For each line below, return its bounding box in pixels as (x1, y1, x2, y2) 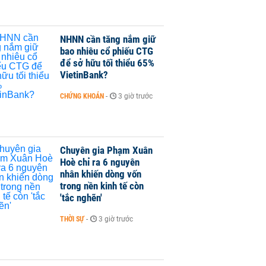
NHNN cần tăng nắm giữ (60, 33, 156, 45)
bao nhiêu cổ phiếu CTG (60, 45, 153, 57)
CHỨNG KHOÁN (60, 92, 104, 100)
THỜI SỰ (60, 215, 84, 223)
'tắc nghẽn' (60, 192, 102, 204)
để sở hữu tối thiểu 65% (60, 57, 154, 69)
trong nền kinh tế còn (60, 180, 144, 192)
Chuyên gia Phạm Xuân (60, 144, 153, 156)
